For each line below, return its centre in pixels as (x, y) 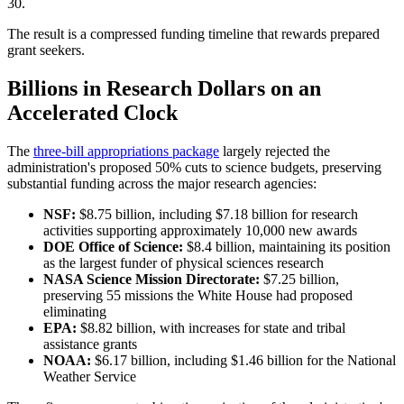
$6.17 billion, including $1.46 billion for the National (243, 361)
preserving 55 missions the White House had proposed (198, 296)
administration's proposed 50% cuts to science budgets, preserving (194, 168)
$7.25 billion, (299, 280)
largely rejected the (275, 151)
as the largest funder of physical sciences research (184, 263)
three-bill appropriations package (126, 151)
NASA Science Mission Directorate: (151, 280)
